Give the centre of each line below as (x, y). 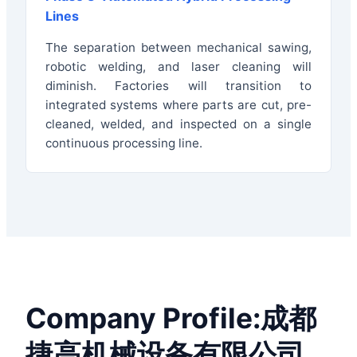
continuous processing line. (124, 143)
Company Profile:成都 (171, 319)
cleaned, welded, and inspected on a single (178, 124)
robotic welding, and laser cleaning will (178, 67)
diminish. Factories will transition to (178, 86)
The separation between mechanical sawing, (178, 48)
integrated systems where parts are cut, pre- (178, 105)
